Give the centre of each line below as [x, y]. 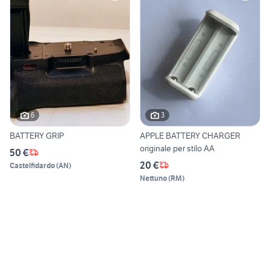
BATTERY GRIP [37, 135]
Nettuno [153, 178]
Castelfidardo [32, 165]
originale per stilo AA [177, 148]
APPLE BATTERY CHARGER [190, 135]
